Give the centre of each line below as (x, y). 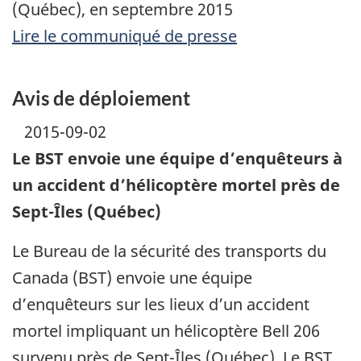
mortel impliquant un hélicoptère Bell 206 (166, 330)
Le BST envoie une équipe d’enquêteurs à (177, 158)
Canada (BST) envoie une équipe (132, 277)
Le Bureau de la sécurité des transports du (169, 251)
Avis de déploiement (101, 98)
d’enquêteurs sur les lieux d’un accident (161, 304)
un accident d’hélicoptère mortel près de (176, 185)
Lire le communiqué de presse (124, 36)
